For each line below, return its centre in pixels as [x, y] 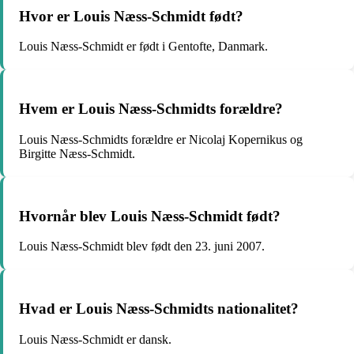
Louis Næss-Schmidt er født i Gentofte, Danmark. [143, 47]
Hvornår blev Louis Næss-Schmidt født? [150, 216]
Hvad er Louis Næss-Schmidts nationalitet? [159, 308]
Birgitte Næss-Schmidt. [77, 153]
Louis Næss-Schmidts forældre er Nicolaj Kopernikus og [161, 139]
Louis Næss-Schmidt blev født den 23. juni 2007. [142, 247]
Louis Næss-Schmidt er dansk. [95, 339]
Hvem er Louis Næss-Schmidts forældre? [151, 109]
